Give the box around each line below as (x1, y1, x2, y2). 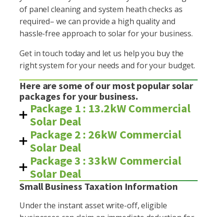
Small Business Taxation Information (19, 180, 178, 192)
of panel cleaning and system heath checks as (19, 4, 183, 15)
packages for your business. (19, 90, 139, 102)
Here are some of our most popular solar (19, 79, 194, 92)
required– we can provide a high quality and (19, 16, 175, 27)
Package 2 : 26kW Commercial (30, 127, 181, 142)
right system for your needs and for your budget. (19, 60, 196, 71)
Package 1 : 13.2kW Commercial (30, 101, 190, 116)
